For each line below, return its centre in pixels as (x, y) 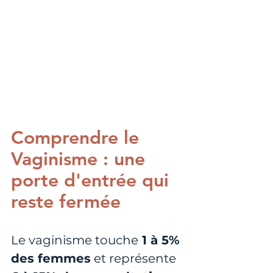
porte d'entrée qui (93, 181)
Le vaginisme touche (75, 240)
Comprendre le (78, 138)
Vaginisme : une (81, 159)
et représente (133, 259)
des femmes (51, 259)
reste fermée (66, 202)
